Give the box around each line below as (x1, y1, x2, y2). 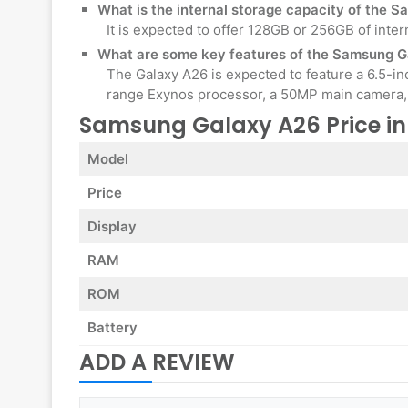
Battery (87, 319, 138, 337)
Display (87, 218, 137, 236)
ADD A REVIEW (79, 347, 235, 378)
